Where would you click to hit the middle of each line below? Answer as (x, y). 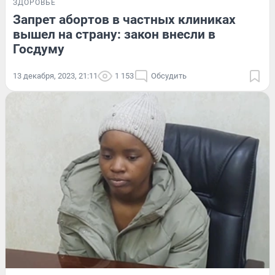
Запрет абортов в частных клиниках (124, 20)
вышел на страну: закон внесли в (114, 35)
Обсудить (169, 76)
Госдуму (39, 49)
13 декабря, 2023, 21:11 (55, 76)
